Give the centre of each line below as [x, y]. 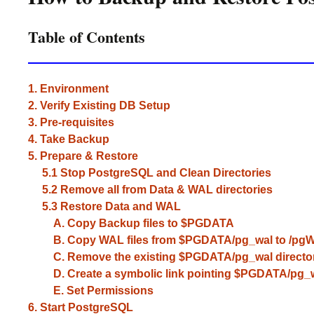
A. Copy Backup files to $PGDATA [131, 223]
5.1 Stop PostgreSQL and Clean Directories [150, 173]
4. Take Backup [69, 139]
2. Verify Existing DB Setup [99, 105]
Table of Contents [87, 37]
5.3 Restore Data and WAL [104, 206]
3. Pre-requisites [71, 122]
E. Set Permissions [91, 291]
